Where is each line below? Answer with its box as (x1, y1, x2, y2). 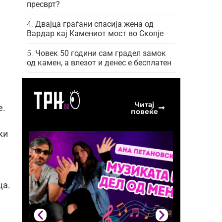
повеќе (130, 107, 158, 116)
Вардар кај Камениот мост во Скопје (27, 28, 164, 38)
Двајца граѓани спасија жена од (35, 19, 154, 29)
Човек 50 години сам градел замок (35, 48, 166, 58)
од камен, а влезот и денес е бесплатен (27, 57, 171, 67)
